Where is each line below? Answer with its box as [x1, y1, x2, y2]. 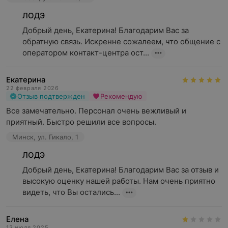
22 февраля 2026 [6, 84, 59, 92]
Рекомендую [100, 92, 142, 100]
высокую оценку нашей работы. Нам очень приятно [22, 176, 215, 186]
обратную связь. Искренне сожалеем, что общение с [22, 37, 220, 46]
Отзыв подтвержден [17, 92, 85, 100]
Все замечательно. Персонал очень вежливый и [6, 106, 186, 116]
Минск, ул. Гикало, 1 [12, 133, 78, 141]
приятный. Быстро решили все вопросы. [6, 117, 156, 127]
